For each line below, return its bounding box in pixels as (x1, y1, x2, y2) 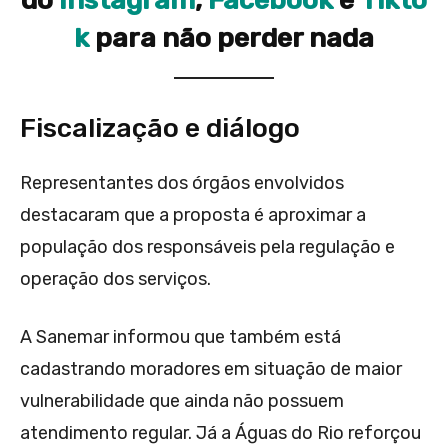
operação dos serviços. (20, 268, 211, 291)
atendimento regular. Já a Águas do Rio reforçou (20, 422, 421, 445)
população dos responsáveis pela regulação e (20, 236, 395, 259)
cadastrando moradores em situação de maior (20, 358, 402, 381)
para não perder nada (95, 22, 374, 55)
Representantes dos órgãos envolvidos (20, 172, 344, 195)
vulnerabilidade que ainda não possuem (20, 390, 344, 413)
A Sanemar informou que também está (20, 326, 341, 349)
